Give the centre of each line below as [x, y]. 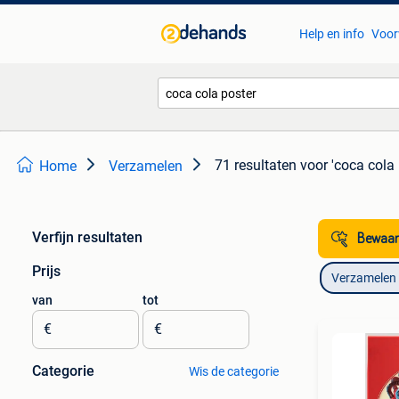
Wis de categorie [233, 371]
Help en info [331, 34]
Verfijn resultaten [87, 237]
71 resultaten [256, 165]
